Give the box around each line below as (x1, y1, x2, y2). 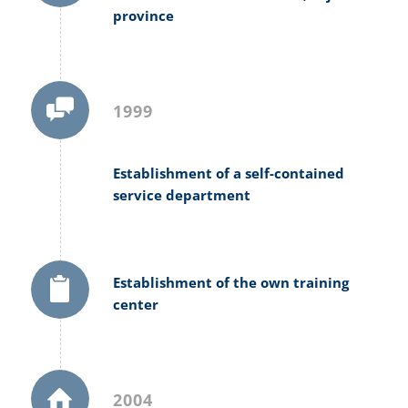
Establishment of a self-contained (112, 163, 344, 182)
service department (112, 185, 250, 204)
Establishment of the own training (112, 273, 349, 292)
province (112, 5, 174, 25)
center (112, 295, 158, 314)
